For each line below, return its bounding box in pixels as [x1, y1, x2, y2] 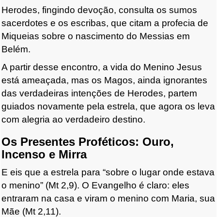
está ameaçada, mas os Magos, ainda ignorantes [1, 75, 207, 86]
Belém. [1, 44, 31, 55]
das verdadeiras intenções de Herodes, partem [1, 88, 197, 99]
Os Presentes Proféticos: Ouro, [1, 135, 174, 149]
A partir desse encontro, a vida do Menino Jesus [1, 62, 202, 73]
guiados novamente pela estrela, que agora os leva [1, 101, 215, 112]
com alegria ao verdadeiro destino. [1, 114, 145, 125]
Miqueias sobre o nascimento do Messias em [1, 31, 190, 42]
